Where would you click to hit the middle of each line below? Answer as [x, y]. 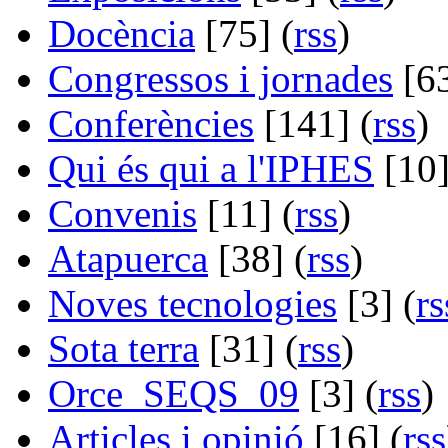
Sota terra [123, 348]
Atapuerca [128, 258]
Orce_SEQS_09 [173, 393]
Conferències [151, 123]
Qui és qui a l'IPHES [211, 168]
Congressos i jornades [220, 78]
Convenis [122, 213]
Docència [121, 33]
